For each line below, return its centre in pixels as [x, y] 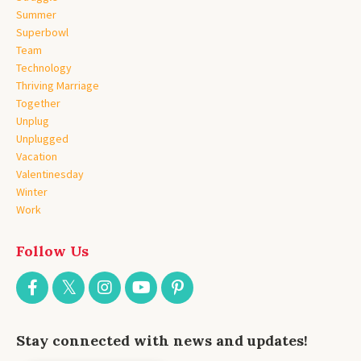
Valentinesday [50, 174]
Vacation [37, 156]
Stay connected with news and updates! [162, 340]
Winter [32, 191]
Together [38, 103]
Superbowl [42, 32]
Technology [44, 67]
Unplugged [42, 138]
